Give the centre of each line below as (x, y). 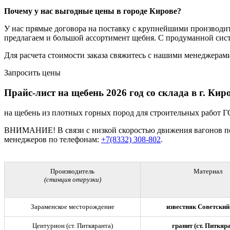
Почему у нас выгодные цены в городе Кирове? (93, 11)
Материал (208, 171)
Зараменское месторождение (72, 206)
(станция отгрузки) (72, 179)
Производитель (72, 171)
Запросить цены (32, 73)
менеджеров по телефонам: (53, 139)
